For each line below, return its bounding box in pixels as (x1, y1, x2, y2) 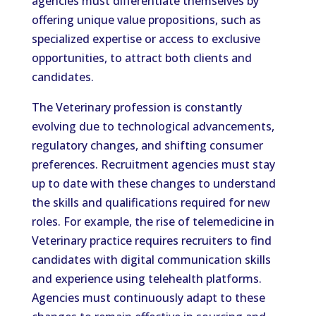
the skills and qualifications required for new (31, 195, 270, 210)
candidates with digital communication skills (31, 252, 271, 267)
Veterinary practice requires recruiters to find (31, 233, 272, 248)
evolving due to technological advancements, (31, 119, 274, 134)
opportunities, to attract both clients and (31, 50, 252, 66)
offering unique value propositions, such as (31, 12, 261, 28)
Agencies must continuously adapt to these (31, 290, 265, 305)
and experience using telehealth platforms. (31, 271, 262, 286)
